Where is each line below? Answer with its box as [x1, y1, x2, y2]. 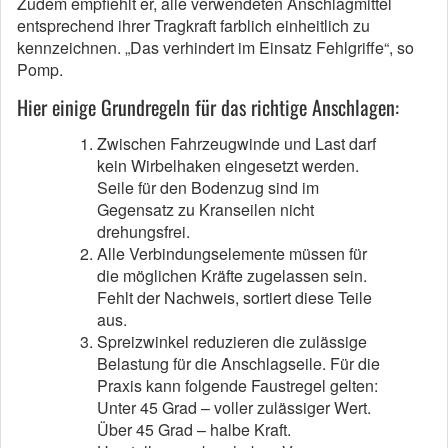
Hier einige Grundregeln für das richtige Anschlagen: [17, 92, 399, 122]
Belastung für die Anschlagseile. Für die [97, 352, 380, 375]
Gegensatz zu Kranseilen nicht [97, 198, 314, 221]
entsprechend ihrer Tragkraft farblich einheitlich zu [17, 14, 370, 37]
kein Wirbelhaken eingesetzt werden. [97, 154, 359, 177]
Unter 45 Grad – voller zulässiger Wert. [97, 396, 371, 419]
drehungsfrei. [97, 220, 190, 243]
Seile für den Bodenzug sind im [97, 176, 319, 199]
